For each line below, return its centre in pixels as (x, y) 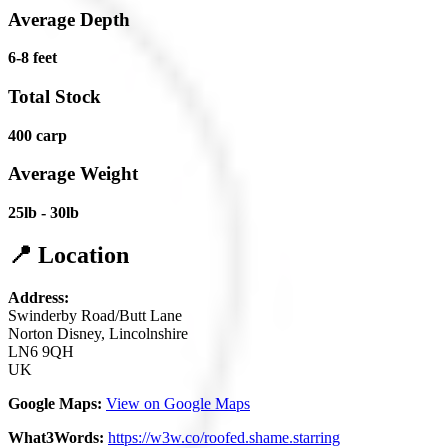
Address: (38, 297)
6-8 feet (32, 58)
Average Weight (73, 174)
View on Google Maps (178, 403)
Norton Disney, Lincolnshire (98, 333)
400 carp (37, 135)
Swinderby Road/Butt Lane (95, 315)
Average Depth (69, 19)
